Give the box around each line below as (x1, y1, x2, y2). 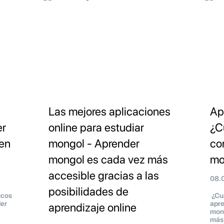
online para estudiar (48, 120, 144, 135)
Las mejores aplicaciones (48, 104, 170, 119)
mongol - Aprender (48, 136, 139, 151)
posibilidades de (48, 184, 128, 199)
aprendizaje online (48, 200, 136, 215)
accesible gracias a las (48, 168, 159, 183)
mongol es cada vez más (48, 152, 168, 167)
